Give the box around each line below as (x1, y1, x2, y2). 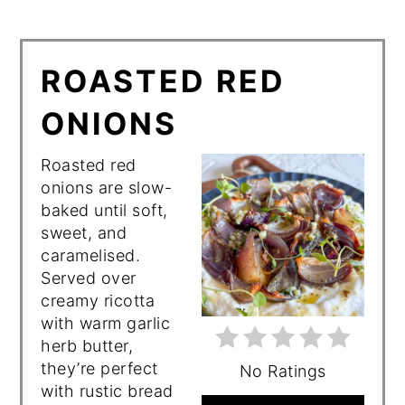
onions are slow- (41, 177, 173, 197)
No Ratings (239, 361, 326, 381)
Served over (41, 268, 137, 287)
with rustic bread (41, 381, 174, 400)
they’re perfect (41, 358, 158, 378)
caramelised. (41, 245, 141, 265)
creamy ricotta (41, 290, 155, 310)
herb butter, (41, 335, 134, 355)
